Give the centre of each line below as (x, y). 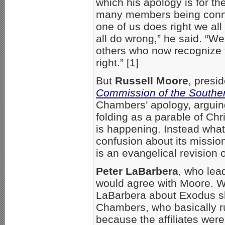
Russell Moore (152, 80)
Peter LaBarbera (137, 171)
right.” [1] (117, 62)
